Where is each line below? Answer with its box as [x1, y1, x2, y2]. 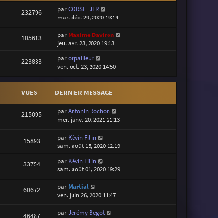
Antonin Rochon [68, 107, 110, 116]
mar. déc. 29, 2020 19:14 [57, 13, 119, 21]
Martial [68, 182, 89, 191]
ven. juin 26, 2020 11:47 [57, 190, 116, 199]
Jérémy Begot [68, 208, 105, 217]
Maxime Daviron [68, 30, 114, 39]
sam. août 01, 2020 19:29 [57, 164, 121, 173]
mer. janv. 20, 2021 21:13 [57, 115, 120, 124]
